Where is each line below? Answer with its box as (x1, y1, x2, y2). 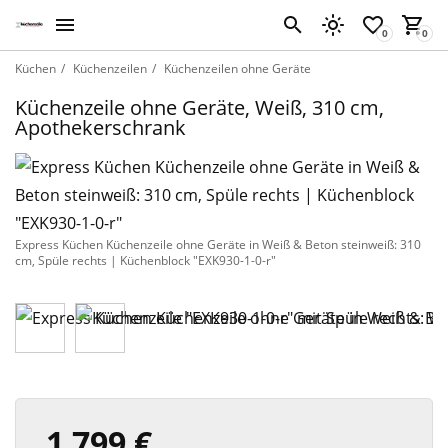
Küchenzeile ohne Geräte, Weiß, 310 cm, (15, 94, 384, 121)
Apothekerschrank (15, 114, 186, 141)
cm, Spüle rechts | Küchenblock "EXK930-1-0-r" (15, 252, 276, 269)
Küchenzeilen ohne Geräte (164, 60, 311, 77)
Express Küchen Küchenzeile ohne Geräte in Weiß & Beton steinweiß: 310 (15, 236, 421, 253)
